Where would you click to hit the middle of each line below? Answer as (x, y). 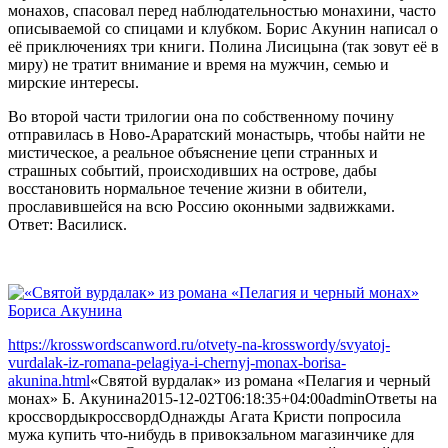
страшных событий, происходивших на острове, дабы (192, 170)
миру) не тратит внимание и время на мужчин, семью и (198, 64)
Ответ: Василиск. (67, 224)
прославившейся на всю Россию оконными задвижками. (201, 206)
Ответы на (401, 398)
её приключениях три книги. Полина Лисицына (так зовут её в (223, 46)
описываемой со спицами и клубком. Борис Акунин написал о (223, 28)
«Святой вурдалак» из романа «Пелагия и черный (260, 380)
